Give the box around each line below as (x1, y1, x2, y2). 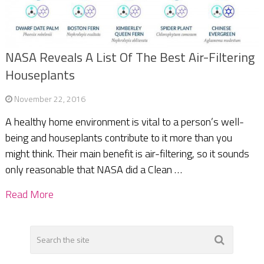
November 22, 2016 (14, 92, 85, 105)
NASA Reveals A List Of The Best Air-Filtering (5, 47, 255, 67)
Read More (5, 186, 54, 202)
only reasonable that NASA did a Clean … (5, 161, 182, 177)
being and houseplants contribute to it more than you (5, 129, 232, 146)
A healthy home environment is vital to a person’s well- (5, 113, 244, 130)
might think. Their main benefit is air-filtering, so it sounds (5, 145, 249, 161)
